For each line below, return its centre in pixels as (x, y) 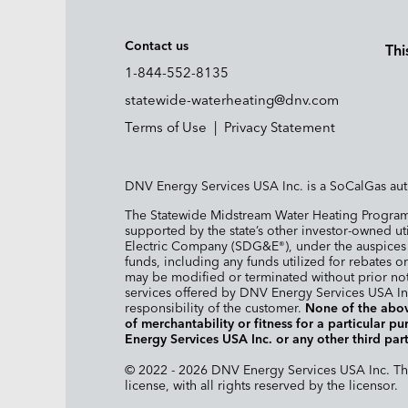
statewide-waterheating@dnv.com (232, 101)
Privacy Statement (280, 128)
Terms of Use (166, 128)
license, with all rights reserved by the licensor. (261, 387)
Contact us (157, 46)
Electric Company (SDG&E (202, 247)
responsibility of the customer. (215, 309)
